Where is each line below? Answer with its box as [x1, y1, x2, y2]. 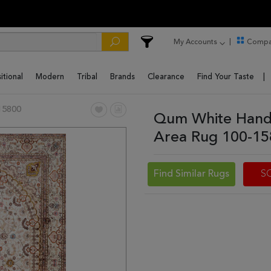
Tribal [77, 73, 97, 81]
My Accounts [174, 38, 217, 46]
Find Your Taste [197, 73, 254, 81]
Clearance [148, 73, 184, 81]
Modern [36, 73, 64, 81]
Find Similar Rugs [154, 169, 229, 179]
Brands [110, 73, 135, 81]
